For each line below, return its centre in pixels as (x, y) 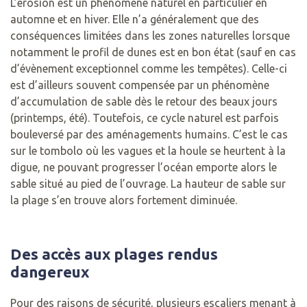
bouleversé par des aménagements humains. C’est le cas (149, 135)
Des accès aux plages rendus (114, 254)
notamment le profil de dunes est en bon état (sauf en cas (153, 52)
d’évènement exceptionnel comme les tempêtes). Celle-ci (149, 69)
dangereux (50, 272)
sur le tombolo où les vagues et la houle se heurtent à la (148, 151)
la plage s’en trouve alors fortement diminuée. (124, 200)
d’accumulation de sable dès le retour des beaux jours (144, 102)
